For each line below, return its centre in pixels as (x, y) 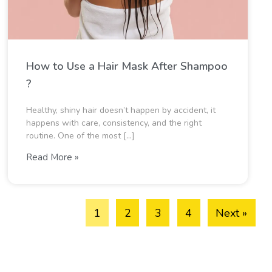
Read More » (53, 157)
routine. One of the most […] (81, 136)
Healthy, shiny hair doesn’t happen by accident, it (121, 110)
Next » (232, 213)
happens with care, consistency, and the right (114, 123)
